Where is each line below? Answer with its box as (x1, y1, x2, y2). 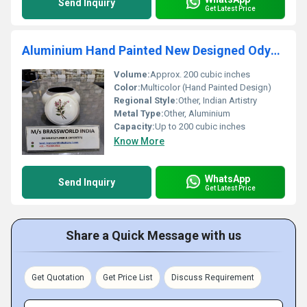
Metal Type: (114, 108, 164, 119)
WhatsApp (205, 173, 250, 184)
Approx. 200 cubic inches (150, 69, 250, 79)
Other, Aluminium (164, 108, 230, 119)
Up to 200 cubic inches (155, 121, 245, 132)
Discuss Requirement (171, 273, 254, 282)
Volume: (114, 69, 150, 79)
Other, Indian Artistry (178, 95, 257, 106)
